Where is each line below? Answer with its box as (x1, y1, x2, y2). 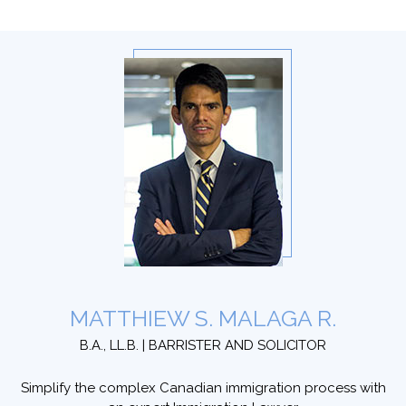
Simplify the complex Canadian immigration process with (20, 380, 386, 397)
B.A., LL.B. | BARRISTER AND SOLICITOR (80, 337, 326, 353)
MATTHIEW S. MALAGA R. (70, 305, 336, 333)
